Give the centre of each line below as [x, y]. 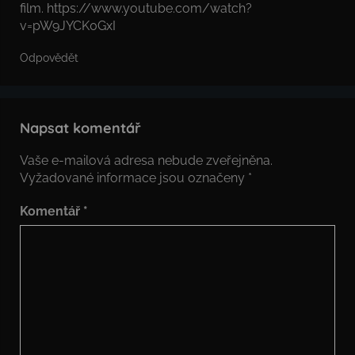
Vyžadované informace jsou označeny [134, 178]
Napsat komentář [80, 128]
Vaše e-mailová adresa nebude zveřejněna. [146, 161]
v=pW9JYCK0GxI [68, 26]
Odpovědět [49, 58]
